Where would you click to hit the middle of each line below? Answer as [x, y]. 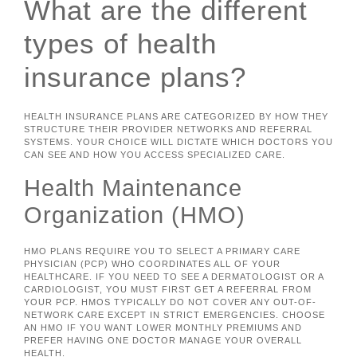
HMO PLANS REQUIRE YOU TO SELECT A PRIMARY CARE [162, 251]
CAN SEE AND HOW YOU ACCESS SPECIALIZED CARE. [155, 155]
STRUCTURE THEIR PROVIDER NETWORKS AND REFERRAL [168, 129]
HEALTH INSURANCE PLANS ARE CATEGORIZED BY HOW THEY [176, 117]
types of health [120, 44]
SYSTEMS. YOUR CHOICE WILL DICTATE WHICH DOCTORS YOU [178, 142]
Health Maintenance [133, 188]
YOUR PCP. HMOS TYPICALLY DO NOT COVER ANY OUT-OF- [170, 302]
